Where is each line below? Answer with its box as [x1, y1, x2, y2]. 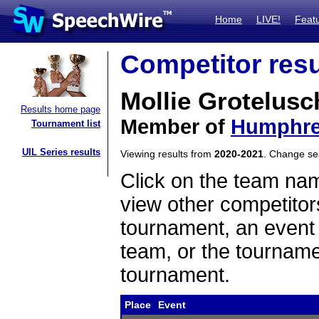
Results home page [21, 104, 100, 115]
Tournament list [31, 118, 100, 129]
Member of [120, 115, 231, 138]
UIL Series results [22, 147, 100, 157]
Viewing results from [120, 148, 214, 159]
